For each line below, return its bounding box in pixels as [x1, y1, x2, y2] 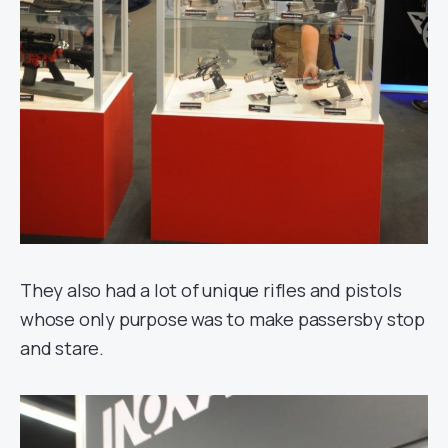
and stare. [20, 335, 105, 360]
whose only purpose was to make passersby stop [20, 306, 425, 331]
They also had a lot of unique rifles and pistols [20, 277, 402, 302]
